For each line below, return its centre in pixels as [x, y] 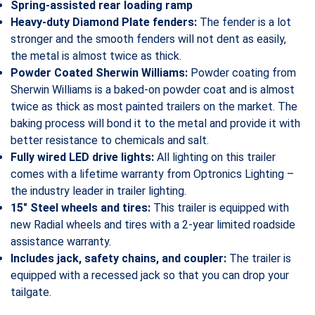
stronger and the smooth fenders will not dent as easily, [148, 39]
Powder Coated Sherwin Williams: [99, 73]
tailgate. [31, 292]
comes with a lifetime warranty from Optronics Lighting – [152, 174]
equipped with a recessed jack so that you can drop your [150, 276]
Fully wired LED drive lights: [82, 157]
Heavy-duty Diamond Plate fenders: [104, 22]
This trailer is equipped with [220, 208]
